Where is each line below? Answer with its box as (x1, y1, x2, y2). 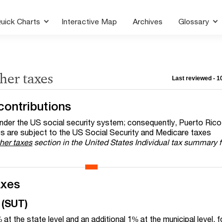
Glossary (178, 17, 212, 26)
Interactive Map (61, 17, 117, 26)
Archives (133, 17, 163, 26)
